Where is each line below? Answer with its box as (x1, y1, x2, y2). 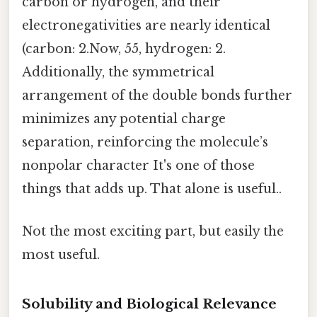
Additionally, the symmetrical (22, 64, 214, 81)
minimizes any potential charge (22, 111, 226, 127)
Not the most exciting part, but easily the (22, 223, 284, 239)
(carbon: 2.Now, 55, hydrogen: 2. (22, 41, 226, 57)
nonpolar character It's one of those (22, 158, 255, 174)
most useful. (22, 246, 100, 263)
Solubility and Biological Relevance (22, 296, 277, 313)
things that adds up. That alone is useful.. (22, 181, 282, 197)
